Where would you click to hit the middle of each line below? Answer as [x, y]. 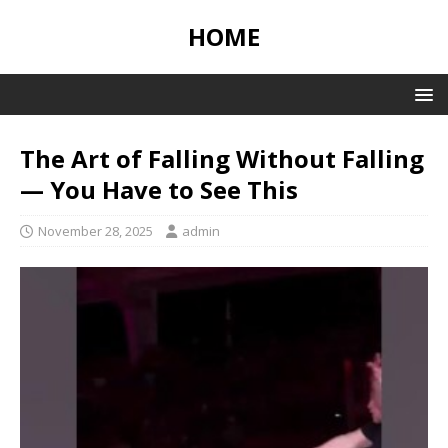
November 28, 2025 [95, 231]
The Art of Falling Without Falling [222, 158]
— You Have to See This [159, 189]
